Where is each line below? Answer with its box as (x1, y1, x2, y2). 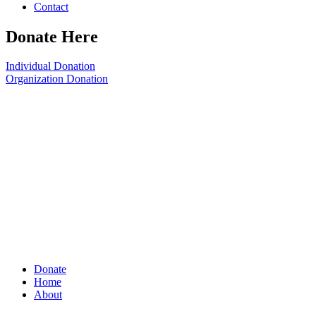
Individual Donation (6, 60, 95, 73)
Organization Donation (6, 73, 108, 85)
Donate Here (6, 27, 98, 46)
